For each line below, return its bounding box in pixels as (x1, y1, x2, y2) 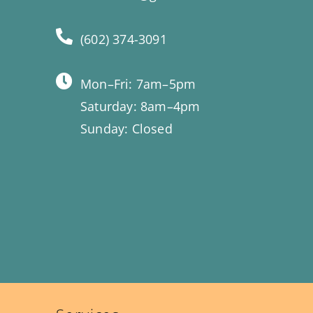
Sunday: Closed (80, 120, 173, 138)
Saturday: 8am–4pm (80, 98, 201, 115)
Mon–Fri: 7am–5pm (80, 75, 196, 93)
